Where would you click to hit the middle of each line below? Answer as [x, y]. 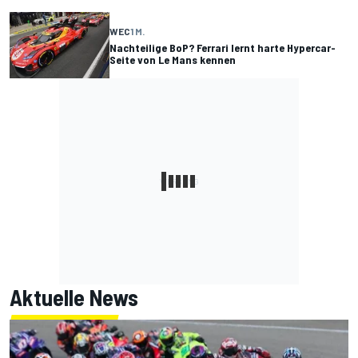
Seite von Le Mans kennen [173, 59]
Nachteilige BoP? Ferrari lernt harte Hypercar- [223, 47]
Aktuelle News [74, 298]
